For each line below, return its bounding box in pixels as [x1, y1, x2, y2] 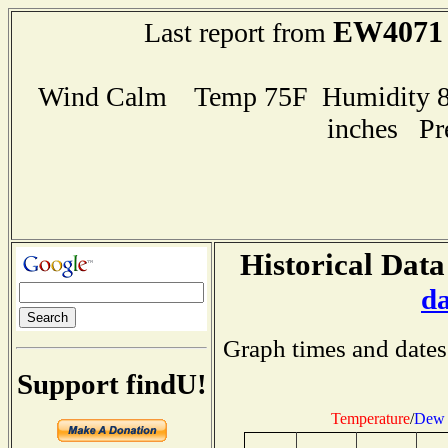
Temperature [331, 409, 410, 427]
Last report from [143, 17, 333, 48]
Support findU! [16, 367, 207, 400]
